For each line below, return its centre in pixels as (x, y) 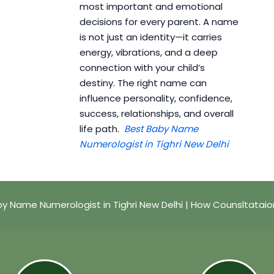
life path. (102, 129)
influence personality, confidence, (156, 98)
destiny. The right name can (143, 83)
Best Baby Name (161, 129)
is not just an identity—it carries (150, 37)
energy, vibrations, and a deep (148, 53)
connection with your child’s (142, 68)
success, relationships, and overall (156, 114)
